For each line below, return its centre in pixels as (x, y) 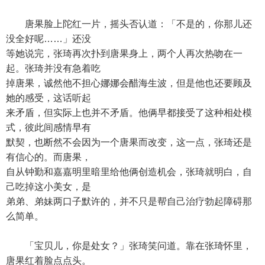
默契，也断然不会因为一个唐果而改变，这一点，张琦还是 (129, 142)
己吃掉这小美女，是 (49, 187)
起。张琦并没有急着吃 (53, 68)
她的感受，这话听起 (49, 98)
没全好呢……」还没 (49, 39)
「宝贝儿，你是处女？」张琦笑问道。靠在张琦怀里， (129, 246)
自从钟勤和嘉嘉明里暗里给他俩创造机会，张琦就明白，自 (129, 172)
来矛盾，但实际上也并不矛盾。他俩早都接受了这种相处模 (129, 113)
